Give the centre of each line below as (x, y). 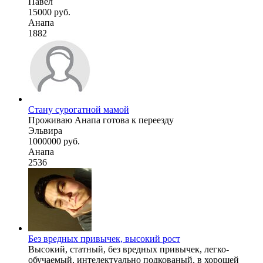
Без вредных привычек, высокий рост (104, 238)
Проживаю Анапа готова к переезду (101, 120)
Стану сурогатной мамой (79, 109)
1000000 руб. (54, 141)
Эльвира (45, 130)
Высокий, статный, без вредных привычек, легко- (129, 249)
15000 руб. (49, 12)
